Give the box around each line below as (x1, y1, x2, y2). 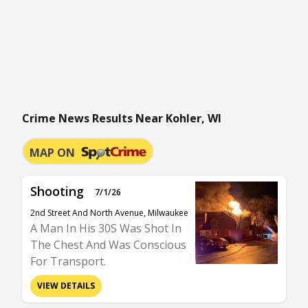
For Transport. (30, 254, 106, 269)
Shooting (30, 183, 84, 199)
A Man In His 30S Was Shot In (30, 221, 181, 236)
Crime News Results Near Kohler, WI (22, 111, 221, 126)
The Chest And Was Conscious (30, 237, 186, 252)
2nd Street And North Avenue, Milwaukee (30, 207, 188, 219)
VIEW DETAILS (37, 280, 95, 291)
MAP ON (30, 145, 75, 160)
